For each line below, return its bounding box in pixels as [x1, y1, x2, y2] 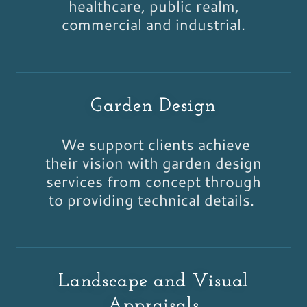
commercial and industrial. [62, 14, 245, 35]
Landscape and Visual [58, 272, 249, 291]
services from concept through [46, 171, 261, 192]
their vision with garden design [45, 152, 262, 173]
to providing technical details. [49, 189, 258, 210]
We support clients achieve [57, 134, 250, 155]
